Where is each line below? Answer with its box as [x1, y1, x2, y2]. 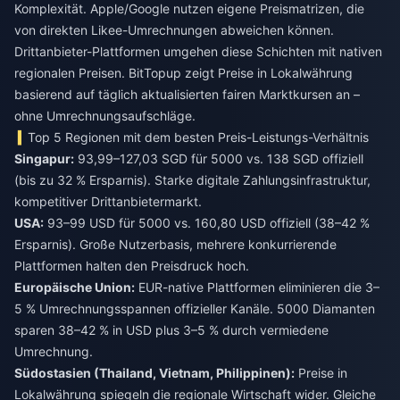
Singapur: [14, 150, 74, 166]
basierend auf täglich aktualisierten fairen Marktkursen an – [14, 86, 360, 102]
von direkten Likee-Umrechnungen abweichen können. [14, 21, 334, 37]
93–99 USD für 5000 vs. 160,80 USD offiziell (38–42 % [44, 214, 370, 230]
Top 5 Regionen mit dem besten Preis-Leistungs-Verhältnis [28, 129, 370, 145]
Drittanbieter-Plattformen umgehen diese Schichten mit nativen [14, 43, 382, 59]
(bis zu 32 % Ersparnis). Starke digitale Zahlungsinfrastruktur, [14, 171, 371, 187]
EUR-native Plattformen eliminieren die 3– [135, 279, 379, 295]
